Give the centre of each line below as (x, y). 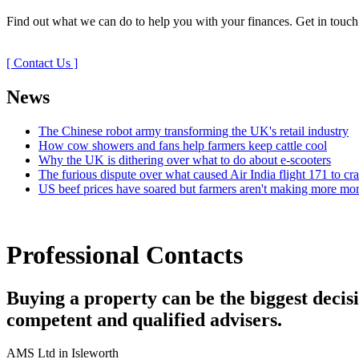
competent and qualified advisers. (144, 319)
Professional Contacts (125, 255)
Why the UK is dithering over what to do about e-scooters (185, 159)
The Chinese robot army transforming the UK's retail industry (194, 131)
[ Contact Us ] (42, 63)
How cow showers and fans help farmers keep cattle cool (183, 145)
